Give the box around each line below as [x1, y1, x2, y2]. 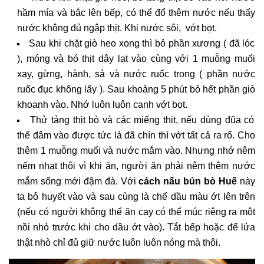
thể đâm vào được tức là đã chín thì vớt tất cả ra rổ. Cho [17, 130, 255, 141]
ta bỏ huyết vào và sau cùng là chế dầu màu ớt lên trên [17, 192, 255, 202]
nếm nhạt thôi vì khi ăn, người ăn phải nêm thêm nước [17, 161, 255, 171]
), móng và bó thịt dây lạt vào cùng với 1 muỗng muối [17, 54, 255, 64]
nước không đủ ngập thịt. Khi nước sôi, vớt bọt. [17, 23, 217, 34]
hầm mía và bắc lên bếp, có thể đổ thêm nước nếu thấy [17, 8, 255, 18]
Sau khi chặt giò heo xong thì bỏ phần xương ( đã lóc [29, 38, 255, 49]
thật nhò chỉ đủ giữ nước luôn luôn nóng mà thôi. [17, 237, 220, 248]
